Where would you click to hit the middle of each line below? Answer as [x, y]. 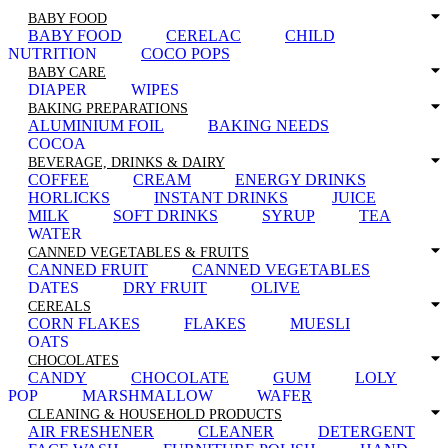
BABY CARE [67, 72]
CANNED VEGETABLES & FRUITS [138, 252]
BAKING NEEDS [268, 125]
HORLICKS [69, 197]
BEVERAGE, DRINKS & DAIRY [126, 162]
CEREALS [59, 306]
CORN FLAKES [84, 323]
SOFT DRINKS [165, 215]
